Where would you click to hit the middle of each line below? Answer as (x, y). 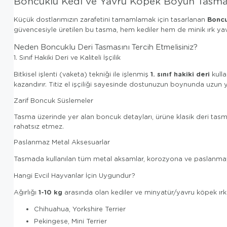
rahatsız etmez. (39, 126)
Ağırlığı (26, 192)
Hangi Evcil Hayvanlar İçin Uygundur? (74, 176)
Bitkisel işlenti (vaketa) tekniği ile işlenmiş (82, 74)
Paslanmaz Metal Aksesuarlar (62, 142)
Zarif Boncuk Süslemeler (53, 100)
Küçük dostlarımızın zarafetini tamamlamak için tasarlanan (110, 20)
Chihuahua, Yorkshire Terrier (80, 209)
